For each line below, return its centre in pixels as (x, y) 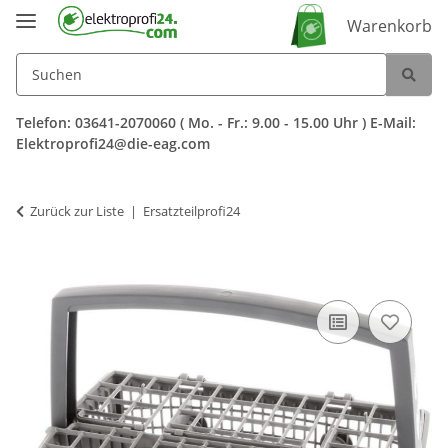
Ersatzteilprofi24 (191, 210)
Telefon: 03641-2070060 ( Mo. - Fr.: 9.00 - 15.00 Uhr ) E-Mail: (216, 122)
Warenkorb (389, 26)
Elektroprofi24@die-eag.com (113, 143)
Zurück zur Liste (77, 210)
